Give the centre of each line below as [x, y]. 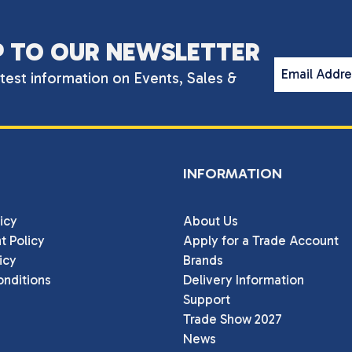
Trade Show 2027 [232, 319]
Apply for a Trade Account [260, 240]
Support [206, 299]
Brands [203, 260]
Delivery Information [243, 279]
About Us [210, 220]
